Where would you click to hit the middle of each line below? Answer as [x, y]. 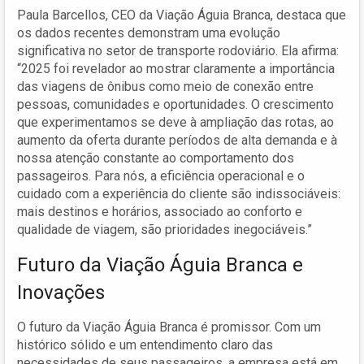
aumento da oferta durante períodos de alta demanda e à [177, 140]
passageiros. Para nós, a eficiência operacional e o [161, 175]
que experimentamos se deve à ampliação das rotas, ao [175, 122]
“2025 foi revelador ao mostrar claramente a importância [176, 68]
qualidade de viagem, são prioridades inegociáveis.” [165, 229]
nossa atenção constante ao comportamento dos [156, 158]
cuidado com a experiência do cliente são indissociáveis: [179, 193]
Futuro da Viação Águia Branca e [160, 264]
